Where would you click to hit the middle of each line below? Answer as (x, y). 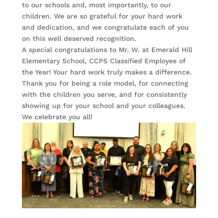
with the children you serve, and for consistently (104, 95)
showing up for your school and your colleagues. (103, 106)
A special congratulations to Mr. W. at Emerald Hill (107, 50)
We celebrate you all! (57, 117)
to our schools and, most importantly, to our (96, 5)
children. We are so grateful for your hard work (102, 16)
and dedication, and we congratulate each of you (105, 27)
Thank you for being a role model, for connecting (105, 83)
